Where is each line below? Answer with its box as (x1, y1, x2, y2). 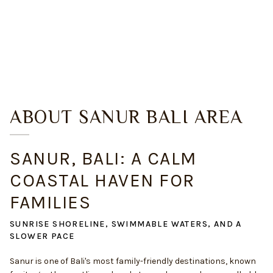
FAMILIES (10, 191, 91, 213)
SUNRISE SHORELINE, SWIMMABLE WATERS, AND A (10, 219, 242, 229)
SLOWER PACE (10, 231, 75, 241)
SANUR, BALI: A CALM (10, 147, 197, 169)
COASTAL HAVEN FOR (10, 169, 195, 191)
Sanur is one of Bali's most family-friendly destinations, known (10, 256, 256, 266)
